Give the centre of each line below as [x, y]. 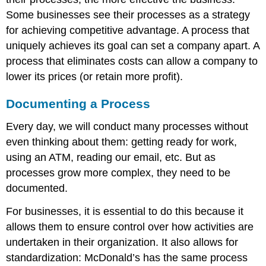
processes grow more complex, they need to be [118, 172]
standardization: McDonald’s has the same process [127, 257]
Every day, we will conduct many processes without [127, 126]
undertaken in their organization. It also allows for [122, 242]
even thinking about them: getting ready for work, [122, 142]
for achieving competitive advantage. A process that [128, 31]
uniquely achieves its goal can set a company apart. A [133, 46]
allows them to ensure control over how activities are [130, 227]
